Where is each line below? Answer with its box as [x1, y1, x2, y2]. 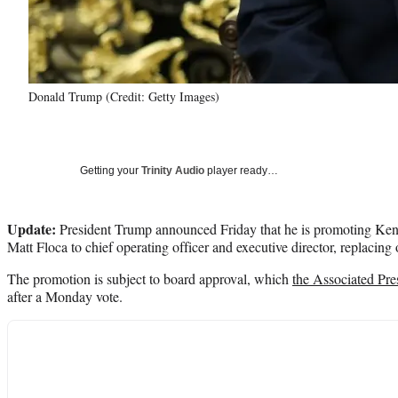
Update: [7, 218, 60, 239]
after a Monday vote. [7, 286, 123, 306]
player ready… [204, 163, 278, 177]
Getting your [80, 163, 141, 177]
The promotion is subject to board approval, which [7, 268, 292, 288]
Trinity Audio [141, 163, 204, 177]
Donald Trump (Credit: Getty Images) [28, 87, 219, 105]
